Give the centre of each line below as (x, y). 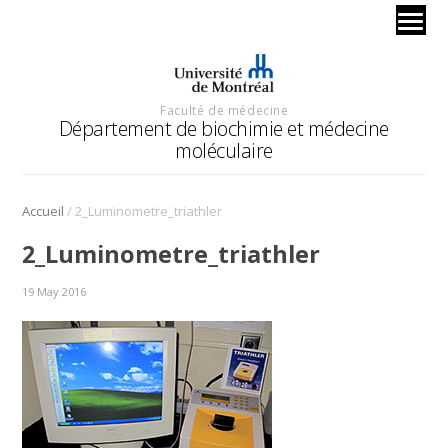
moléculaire (224, 150)
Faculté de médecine (224, 109)
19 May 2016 (54, 291)
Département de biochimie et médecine (223, 128)
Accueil (43, 210)
